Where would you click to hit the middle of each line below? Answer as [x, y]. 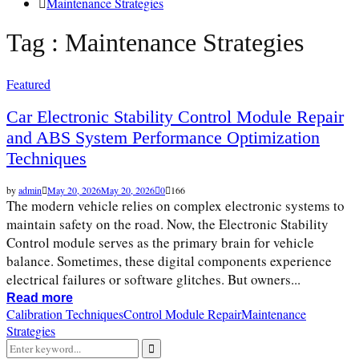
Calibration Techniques [65, 314]
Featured [28, 83]
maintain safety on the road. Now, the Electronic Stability [167, 224]
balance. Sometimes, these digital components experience [169, 261]
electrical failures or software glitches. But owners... [153, 280]
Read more [40, 298]
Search [23, 347]
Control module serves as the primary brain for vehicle [160, 243]
